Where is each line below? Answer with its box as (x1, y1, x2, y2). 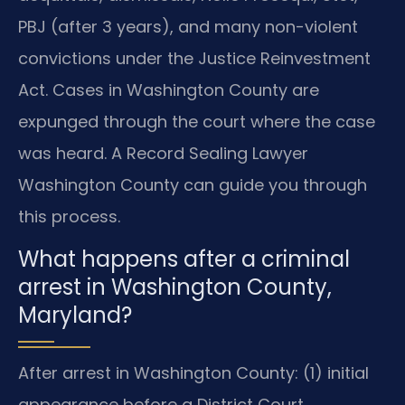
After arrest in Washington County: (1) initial (18, 362, 369, 385)
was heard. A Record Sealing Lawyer (18, 141, 308, 165)
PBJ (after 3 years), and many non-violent (18, 14, 358, 38)
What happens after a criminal (18, 244, 350, 275)
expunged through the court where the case (18, 109, 375, 133)
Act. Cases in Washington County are (18, 78, 319, 101)
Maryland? (18, 300, 132, 331)
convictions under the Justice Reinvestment (18, 46, 371, 70)
